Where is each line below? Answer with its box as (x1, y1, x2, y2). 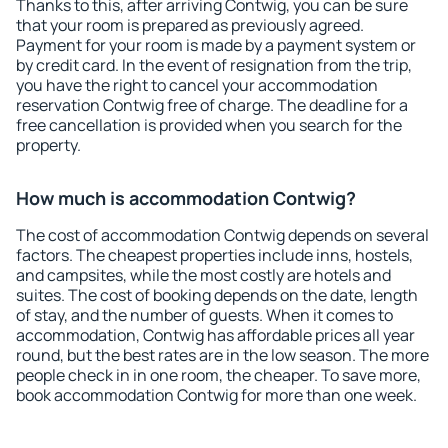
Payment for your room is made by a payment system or (16, 34, 416, 56)
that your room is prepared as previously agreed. (16, 14, 364, 36)
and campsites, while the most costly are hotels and (16, 264, 391, 286)
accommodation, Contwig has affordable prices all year (16, 324, 415, 346)
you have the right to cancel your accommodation (16, 74, 378, 96)
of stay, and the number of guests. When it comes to (16, 304, 393, 326)
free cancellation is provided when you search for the (16, 114, 402, 136)
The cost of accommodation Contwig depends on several (16, 224, 429, 246)
